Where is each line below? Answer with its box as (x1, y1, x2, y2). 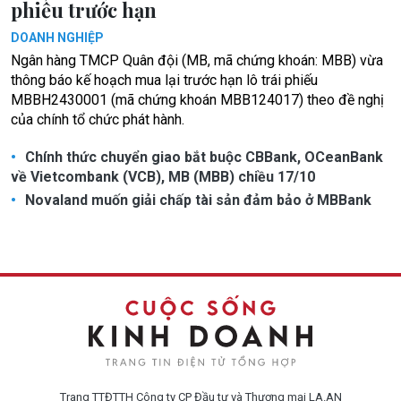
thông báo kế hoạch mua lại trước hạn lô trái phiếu (11, 71, 318, 89)
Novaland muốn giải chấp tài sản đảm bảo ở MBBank (21, 191, 371, 209)
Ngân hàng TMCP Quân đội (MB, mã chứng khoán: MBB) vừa (11, 51, 383, 69)
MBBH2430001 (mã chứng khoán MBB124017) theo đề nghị (11, 90, 384, 108)
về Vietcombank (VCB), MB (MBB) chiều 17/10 (11, 167, 315, 185)
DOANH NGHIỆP (11, 30, 104, 45)
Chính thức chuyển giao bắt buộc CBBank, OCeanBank (21, 148, 383, 166)
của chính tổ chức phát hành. (11, 110, 184, 128)
